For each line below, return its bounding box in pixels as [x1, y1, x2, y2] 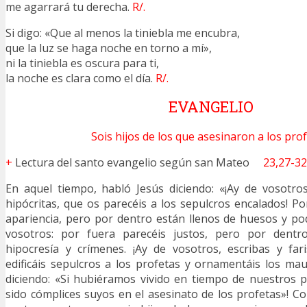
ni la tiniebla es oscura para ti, [5, 55, 162, 71]
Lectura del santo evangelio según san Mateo [12, 154, 263, 170]
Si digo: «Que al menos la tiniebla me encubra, [5, 25, 243, 40]
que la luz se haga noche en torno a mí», [5, 40, 214, 56]
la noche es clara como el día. [5, 70, 156, 86]
